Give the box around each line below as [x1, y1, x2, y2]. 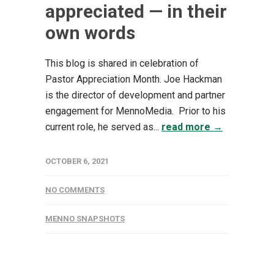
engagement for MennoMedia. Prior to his [45, 105, 226, 117]
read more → [161, 120, 223, 133]
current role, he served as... [45, 120, 161, 133]
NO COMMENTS [45, 185, 105, 194]
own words [45, 21, 135, 43]
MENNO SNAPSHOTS [45, 213, 125, 223]
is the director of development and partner [45, 89, 225, 101]
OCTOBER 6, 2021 [45, 156, 109, 166]
